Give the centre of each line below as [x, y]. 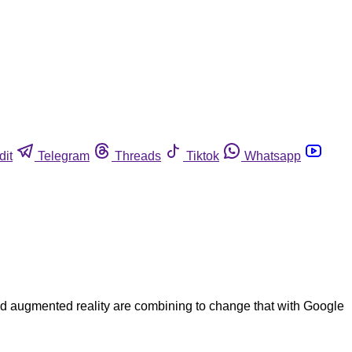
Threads [138, 156]
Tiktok [203, 156]
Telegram [64, 156]
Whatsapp [273, 156]
